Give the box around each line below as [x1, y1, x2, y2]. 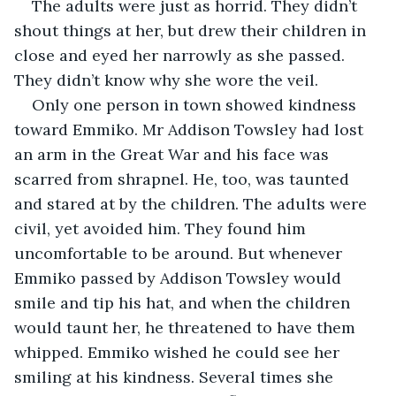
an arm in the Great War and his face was [14, 143, 333, 164]
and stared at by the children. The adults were [14, 193, 371, 214]
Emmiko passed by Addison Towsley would [14, 267, 346, 288]
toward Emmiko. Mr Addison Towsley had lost [14, 118, 368, 140]
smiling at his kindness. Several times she [14, 366, 338, 387]
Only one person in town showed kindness [32, 94, 361, 115]
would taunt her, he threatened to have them [14, 316, 360, 338]
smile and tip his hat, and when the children [14, 292, 354, 313]
